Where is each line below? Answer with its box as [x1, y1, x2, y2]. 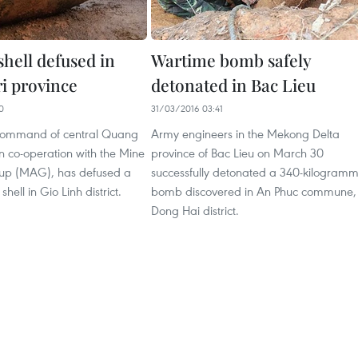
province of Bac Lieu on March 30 [151, 145, 324, 161]
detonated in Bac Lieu [151, 74, 316, 96]
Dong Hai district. [151, 202, 239, 218]
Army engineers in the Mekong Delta [151, 125, 340, 141]
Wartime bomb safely [151, 49, 311, 71]
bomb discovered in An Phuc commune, [151, 183, 356, 199]
